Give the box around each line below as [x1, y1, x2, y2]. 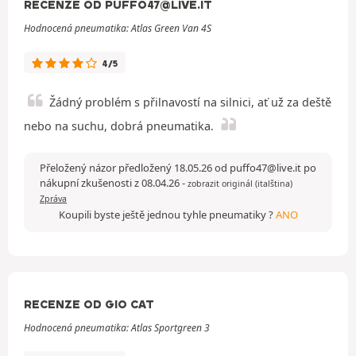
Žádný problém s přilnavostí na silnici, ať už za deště [49, 94, 331, 110]
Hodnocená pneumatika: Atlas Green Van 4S [24, 21, 211, 35]
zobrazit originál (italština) [188, 177, 292, 189]
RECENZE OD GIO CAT [24, 296, 154, 311]
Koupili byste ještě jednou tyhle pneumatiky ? [58, 207, 276, 222]
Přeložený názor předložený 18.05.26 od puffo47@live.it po [40, 160, 316, 175]
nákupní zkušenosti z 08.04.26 [40, 175, 182, 190]
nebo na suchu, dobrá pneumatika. [24, 118, 214, 133]
